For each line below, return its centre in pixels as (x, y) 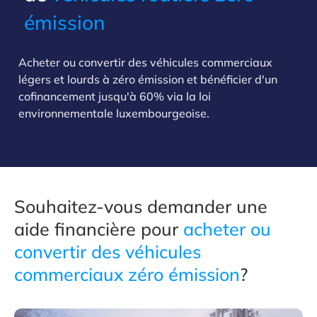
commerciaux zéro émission (127, 274)
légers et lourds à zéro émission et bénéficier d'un (148, 79)
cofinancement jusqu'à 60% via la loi (115, 96)
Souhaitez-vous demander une (141, 206)
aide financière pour (99, 229)
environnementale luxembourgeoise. (114, 113)
